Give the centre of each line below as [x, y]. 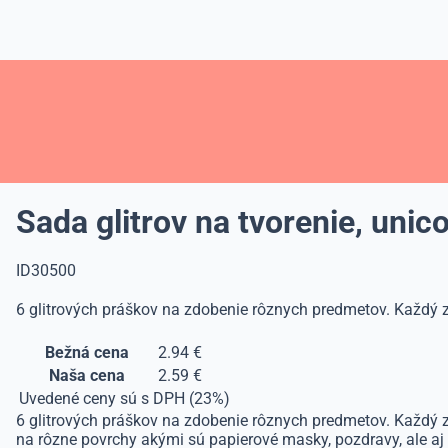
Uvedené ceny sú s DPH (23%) [124, 398]
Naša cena [86, 375]
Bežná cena [86, 352]
